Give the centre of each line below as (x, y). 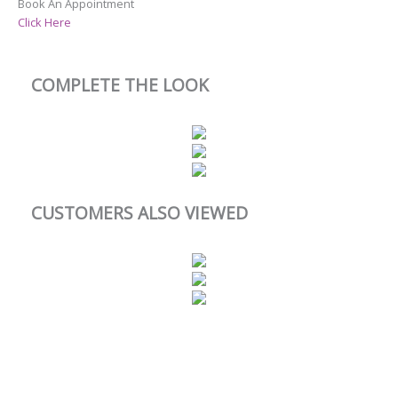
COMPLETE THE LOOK (120, 86)
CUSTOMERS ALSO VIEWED (139, 214)
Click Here (44, 23)
